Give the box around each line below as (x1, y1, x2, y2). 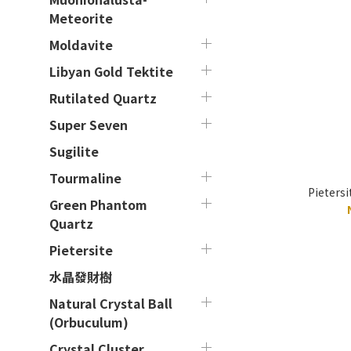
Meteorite (49, 9, 113, 27)
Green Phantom (49, 195, 147, 214)
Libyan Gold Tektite (49, 62, 173, 81)
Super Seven (49, 115, 128, 134)
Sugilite (49, 142, 99, 161)
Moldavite (49, 35, 113, 54)
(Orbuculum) (49, 313, 128, 331)
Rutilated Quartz (49, 89, 157, 107)
